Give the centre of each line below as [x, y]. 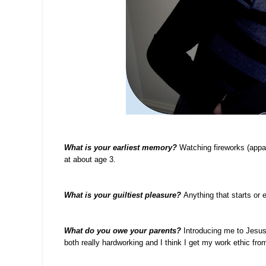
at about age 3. [90, 160]
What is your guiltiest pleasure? [123, 195]
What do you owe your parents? [123, 231]
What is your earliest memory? [121, 148]
